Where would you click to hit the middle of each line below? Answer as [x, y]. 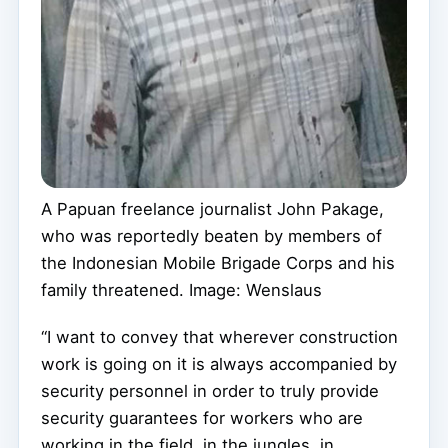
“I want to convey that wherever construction [219, 336]
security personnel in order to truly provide [210, 390]
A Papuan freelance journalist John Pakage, [212, 208]
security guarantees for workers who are [202, 417]
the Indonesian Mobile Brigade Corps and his [218, 262]
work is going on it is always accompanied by [219, 363]
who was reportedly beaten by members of [211, 235]
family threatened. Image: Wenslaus [181, 289]
